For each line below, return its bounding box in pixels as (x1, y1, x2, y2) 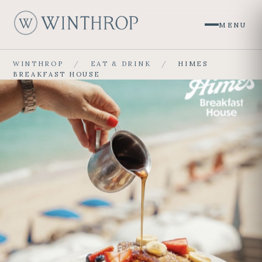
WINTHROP (13, 60, 64, 68)
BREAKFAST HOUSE (13, 70, 101, 78)
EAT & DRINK (90, 60, 151, 68)
